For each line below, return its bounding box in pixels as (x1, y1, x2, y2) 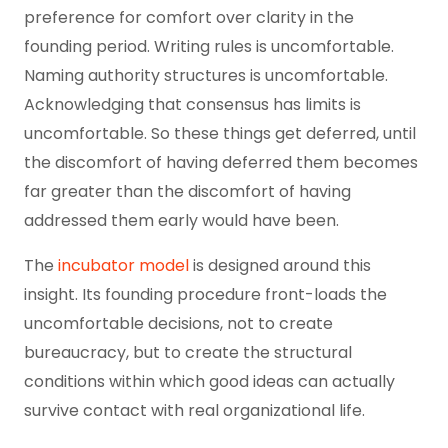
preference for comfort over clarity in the (24, 6, 354, 29)
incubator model (58, 254, 189, 277)
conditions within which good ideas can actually (24, 370, 395, 393)
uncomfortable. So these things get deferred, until (24, 122, 416, 145)
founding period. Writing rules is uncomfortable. (24, 35, 394, 58)
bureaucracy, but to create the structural (24, 341, 352, 364)
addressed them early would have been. (24, 209, 339, 232)
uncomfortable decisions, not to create (24, 312, 333, 335)
